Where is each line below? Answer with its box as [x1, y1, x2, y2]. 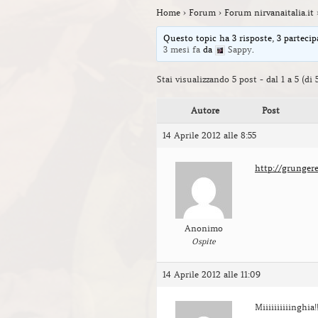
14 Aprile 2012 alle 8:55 [163, 129, 256, 141]
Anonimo [184, 222, 223, 234]
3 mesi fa [163, 43, 201, 55]
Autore [191, 104, 219, 116]
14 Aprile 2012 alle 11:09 [163, 268, 261, 280]
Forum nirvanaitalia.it [224, 6, 314, 18]
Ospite [191, 236, 216, 246]
